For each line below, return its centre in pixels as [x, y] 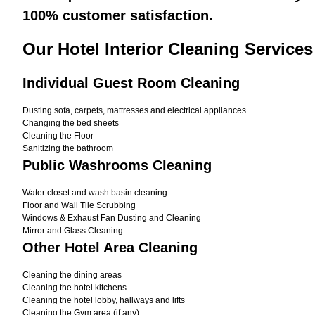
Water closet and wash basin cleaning [95, 193]
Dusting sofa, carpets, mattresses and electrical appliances [134, 110]
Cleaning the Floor [58, 136]
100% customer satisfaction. [118, 15]
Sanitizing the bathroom [68, 148]
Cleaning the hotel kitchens [75, 288]
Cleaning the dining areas [72, 275]
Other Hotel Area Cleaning [110, 247]
